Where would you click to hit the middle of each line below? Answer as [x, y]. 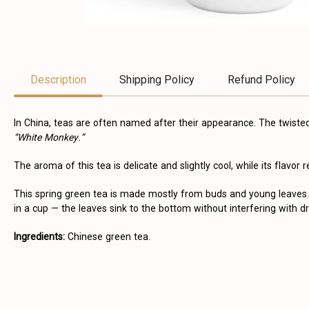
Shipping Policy [157, 80]
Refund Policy [261, 80]
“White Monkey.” [49, 137]
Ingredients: [39, 237]
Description [58, 80]
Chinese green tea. [108, 237]
